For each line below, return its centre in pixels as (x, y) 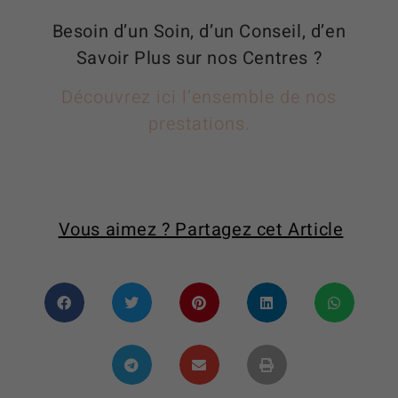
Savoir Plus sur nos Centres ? (199, 58)
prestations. (199, 124)
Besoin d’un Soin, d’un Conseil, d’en (199, 31)
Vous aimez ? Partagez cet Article (201, 230)
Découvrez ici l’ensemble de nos (199, 98)
